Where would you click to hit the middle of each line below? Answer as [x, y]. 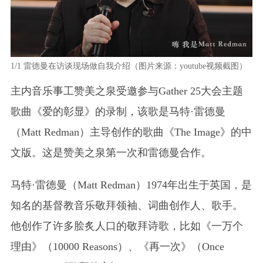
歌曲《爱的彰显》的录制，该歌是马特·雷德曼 [118, 111]
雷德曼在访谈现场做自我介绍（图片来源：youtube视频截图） [134, 66]
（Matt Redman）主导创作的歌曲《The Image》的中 [131, 132]
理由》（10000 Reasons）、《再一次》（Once [117, 246]
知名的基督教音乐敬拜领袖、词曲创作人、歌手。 [127, 205]
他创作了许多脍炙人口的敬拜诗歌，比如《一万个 [127, 226]
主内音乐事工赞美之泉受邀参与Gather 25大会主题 [127, 91]
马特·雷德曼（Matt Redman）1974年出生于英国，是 [131, 185]
